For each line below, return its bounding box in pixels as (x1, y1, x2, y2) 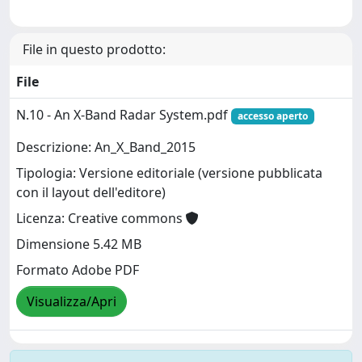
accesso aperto (237, 109, 308, 123)
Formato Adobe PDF (16, 261, 139, 280)
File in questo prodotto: (23, 40, 166, 58)
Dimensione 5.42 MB (16, 235, 141, 254)
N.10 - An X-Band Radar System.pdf (16, 106, 231, 124)
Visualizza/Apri (27, 293, 116, 311)
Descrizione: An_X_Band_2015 (16, 138, 196, 157)
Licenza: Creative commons (16, 209, 186, 228)
